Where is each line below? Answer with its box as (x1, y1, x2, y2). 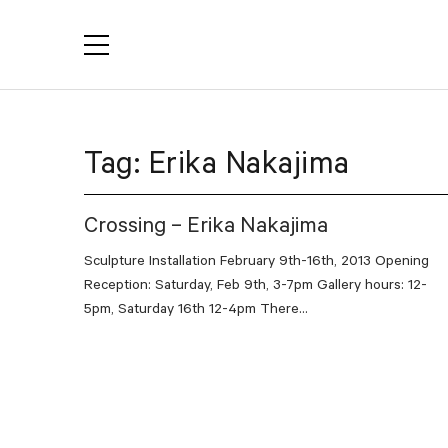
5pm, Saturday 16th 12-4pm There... (84, 303, 308, 319)
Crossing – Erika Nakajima (84, 216, 328, 240)
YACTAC (84, 21, 284, 81)
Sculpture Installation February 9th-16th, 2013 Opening (84, 255, 429, 271)
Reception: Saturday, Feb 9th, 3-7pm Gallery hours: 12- (84, 279, 427, 295)
